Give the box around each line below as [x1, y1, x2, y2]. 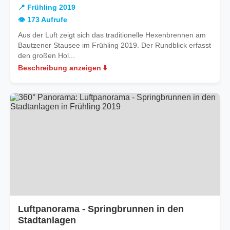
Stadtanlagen [18, 215, 76, 225]
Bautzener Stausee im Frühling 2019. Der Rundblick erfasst [18, 41, 211, 49]
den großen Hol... [18, 51, 75, 60]
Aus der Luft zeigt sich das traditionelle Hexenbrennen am [18, 30, 206, 39]
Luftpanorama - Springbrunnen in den [18, 203, 184, 214]
